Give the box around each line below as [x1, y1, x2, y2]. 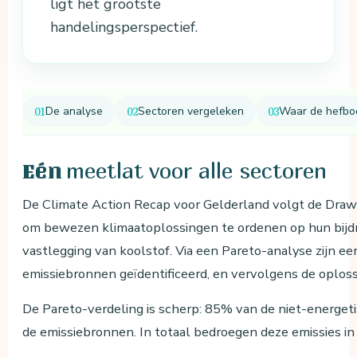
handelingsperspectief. [50, 18, 198, 37]
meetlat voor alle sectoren [66, 157, 328, 184]
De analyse [45, 104, 104, 120]
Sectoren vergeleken [138, 104, 245, 120]
